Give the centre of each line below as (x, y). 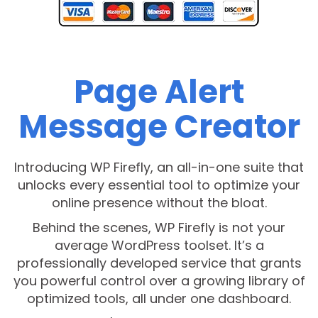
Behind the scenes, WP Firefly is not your (159, 228)
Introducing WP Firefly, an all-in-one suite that (159, 168)
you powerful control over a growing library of (159, 281)
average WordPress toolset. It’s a (159, 246)
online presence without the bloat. (159, 203)
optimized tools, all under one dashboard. (159, 299)
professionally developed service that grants (159, 263)
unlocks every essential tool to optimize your (159, 185)
